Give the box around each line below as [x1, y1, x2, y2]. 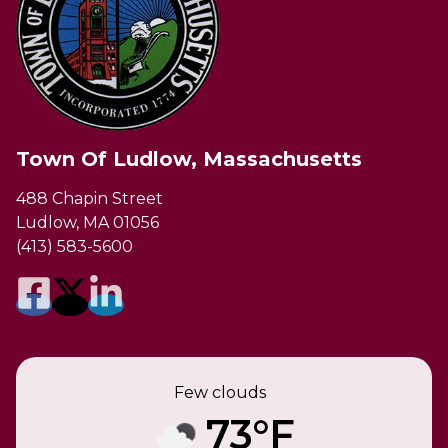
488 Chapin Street [16, 188, 163, 208]
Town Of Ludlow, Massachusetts [16, 146, 362, 171]
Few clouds [174, 382, 266, 402]
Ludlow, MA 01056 [16, 212, 159, 232]
